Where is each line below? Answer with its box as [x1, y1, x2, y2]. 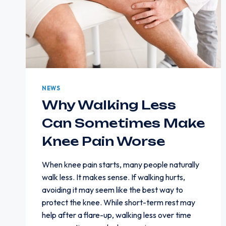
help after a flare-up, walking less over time [42, 209, 191, 220]
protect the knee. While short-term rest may [42, 197, 195, 207]
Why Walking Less [42, 97, 176, 112]
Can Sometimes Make [42, 115, 205, 131]
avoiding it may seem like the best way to [42, 184, 183, 195]
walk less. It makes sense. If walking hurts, [42, 172, 185, 182]
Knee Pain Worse [42, 133, 165, 149]
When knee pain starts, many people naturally [42, 159, 199, 169]
